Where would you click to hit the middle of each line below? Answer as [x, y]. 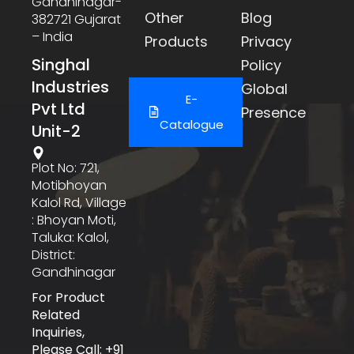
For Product [68, 297]
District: [53, 254]
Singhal [61, 64]
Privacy [267, 41]
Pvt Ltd [58, 109]
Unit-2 [56, 131]
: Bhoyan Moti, [74, 220]
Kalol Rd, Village [79, 202]
